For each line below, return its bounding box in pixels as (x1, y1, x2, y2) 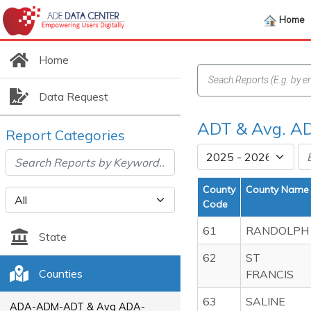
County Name (246, 183, 309, 196)
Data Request (38, 90, 108, 103)
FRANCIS (246, 267, 294, 281)
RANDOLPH (246, 224, 309, 237)
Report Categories (6, 126, 125, 144)
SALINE (246, 294, 285, 308)
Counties (38, 267, 83, 280)
